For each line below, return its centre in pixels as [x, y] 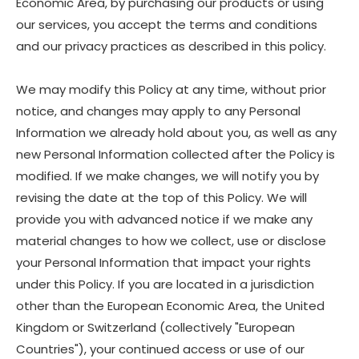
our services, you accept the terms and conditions [167, 24]
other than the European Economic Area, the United [170, 306]
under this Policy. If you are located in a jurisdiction [165, 284]
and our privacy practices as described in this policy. [171, 46]
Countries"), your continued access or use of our [160, 349]
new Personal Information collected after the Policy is [175, 154]
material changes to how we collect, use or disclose [171, 241]
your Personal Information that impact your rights [163, 262]
